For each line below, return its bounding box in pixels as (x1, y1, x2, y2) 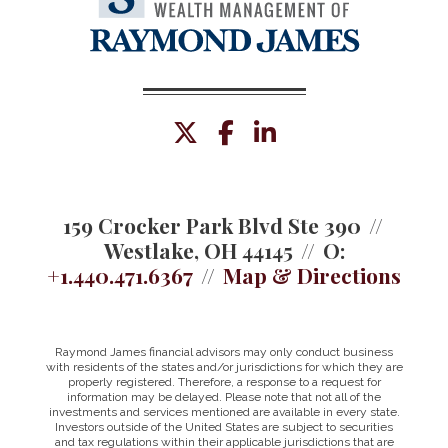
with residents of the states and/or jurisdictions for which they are (45, 360, 403, 375)
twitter (206, 125, 258, 146)
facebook (242, 125, 320, 146)
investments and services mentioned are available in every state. (48, 405, 400, 420)
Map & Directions (223, 261, 401, 290)
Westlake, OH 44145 (103, 236, 293, 265)
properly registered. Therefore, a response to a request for (67, 375, 381, 390)
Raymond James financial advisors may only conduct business (55, 345, 393, 360)
